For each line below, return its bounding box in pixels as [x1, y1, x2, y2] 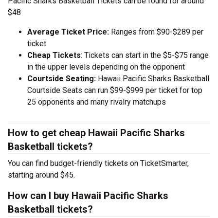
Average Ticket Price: [27, 27, 109, 36]
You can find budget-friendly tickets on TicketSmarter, [8, 159, 189, 168]
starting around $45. [8, 170, 75, 180]
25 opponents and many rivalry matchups [27, 97, 166, 107]
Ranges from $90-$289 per [109, 27, 203, 36]
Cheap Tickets [27, 51, 81, 60]
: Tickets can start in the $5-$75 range [81, 51, 209, 60]
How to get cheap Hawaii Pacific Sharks [8, 127, 185, 139]
